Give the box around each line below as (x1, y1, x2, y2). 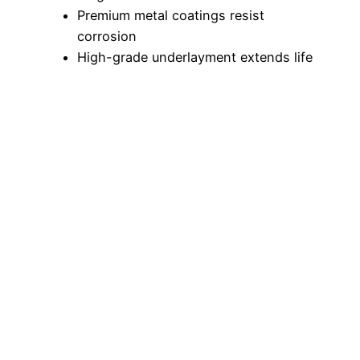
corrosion (77, 28, 137, 45)
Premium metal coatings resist (77, 7, 264, 24)
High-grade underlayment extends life (77, 49, 313, 66)
